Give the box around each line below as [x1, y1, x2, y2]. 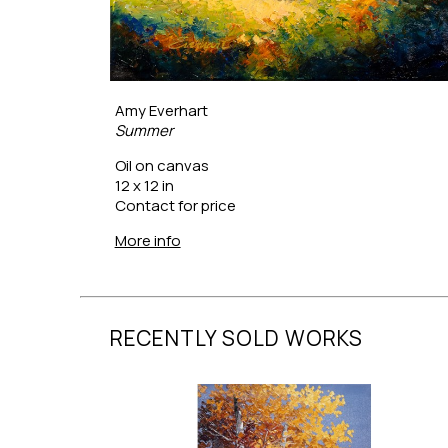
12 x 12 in [114, 174, 174, 196]
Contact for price [114, 194, 236, 216]
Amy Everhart [114, 99, 208, 121]
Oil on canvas [114, 154, 209, 176]
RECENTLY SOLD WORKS [109, 323, 363, 352]
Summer [114, 119, 173, 141]
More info [114, 229, 181, 251]
